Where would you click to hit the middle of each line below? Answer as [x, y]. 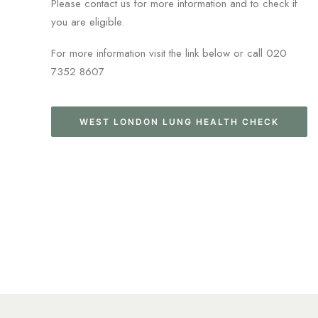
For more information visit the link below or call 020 [169, 53]
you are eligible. [88, 22]
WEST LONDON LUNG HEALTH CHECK [179, 122]
